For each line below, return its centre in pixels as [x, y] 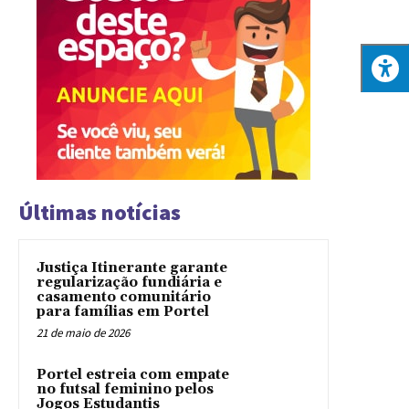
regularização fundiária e [129, 282]
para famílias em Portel [123, 311]
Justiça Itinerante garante [132, 267]
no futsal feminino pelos [125, 389]
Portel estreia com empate [133, 374]
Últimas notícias [100, 212]
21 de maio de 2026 [83, 332]
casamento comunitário [124, 297]
